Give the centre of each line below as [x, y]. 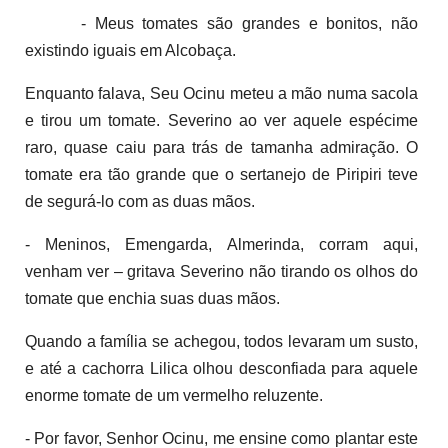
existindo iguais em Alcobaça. [130, 50]
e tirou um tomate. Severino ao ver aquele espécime [221, 120]
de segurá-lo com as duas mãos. [140, 201]
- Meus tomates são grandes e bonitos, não [245, 23]
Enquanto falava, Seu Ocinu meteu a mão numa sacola [221, 93]
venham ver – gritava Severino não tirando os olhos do [221, 271]
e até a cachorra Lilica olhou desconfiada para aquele [221, 368]
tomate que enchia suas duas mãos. [152, 298]
